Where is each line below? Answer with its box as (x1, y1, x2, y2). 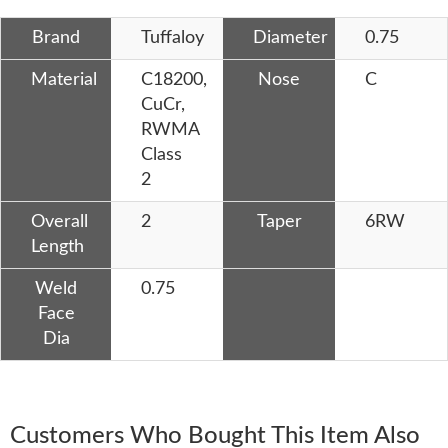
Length (31, 237, 84, 256)
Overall (31, 212, 88, 231)
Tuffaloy (141, 28, 204, 47)
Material (31, 70, 97, 89)
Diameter (253, 28, 328, 47)
